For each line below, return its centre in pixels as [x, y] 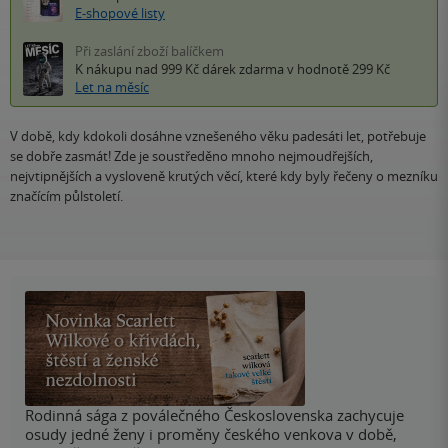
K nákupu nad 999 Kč [138, 69]
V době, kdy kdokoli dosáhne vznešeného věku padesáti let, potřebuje [218, 136]
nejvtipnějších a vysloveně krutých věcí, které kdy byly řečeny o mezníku [224, 176]
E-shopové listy [120, 13]
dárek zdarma [243, 69]
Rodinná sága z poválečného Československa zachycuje [214, 415]
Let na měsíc [112, 87]
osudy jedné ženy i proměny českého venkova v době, [211, 434]
